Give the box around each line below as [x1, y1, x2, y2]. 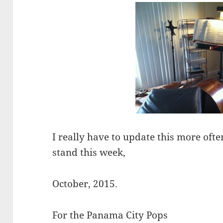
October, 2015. [52, 177, 118, 191]
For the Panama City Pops [52, 209, 168, 222]
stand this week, [52, 146, 126, 159]
